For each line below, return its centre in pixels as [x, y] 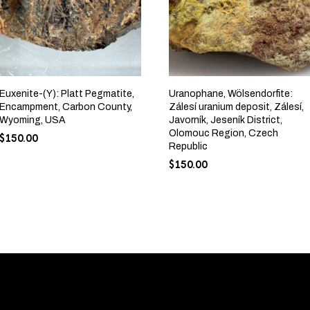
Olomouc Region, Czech [224, 133]
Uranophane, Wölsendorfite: [231, 93]
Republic [188, 146]
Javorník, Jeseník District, [226, 120]
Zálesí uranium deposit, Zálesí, [236, 107]
